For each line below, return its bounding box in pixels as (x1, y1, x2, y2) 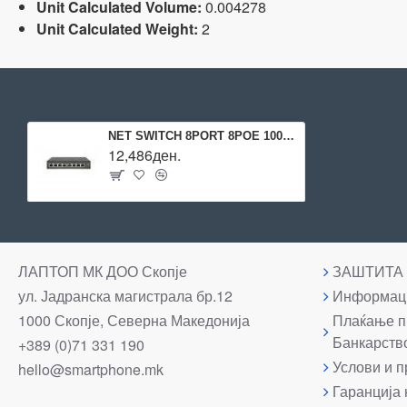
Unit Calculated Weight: (36, 18, 198, 39)
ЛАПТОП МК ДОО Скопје (18, 261, 187, 282)
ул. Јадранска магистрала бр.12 (18, 285, 233, 306)
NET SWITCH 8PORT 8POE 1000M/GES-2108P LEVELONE (282, 128, 294, 143)
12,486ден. (107, 144, 181, 165)
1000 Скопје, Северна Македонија (18, 310, 250, 331)
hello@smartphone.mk (18, 359, 164, 380)
